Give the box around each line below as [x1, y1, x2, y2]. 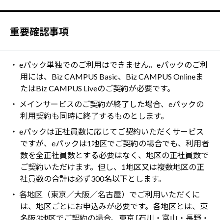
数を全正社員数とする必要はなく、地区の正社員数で [20, 150, 209, 160]
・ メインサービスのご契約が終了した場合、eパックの [10, 99, 204, 109]
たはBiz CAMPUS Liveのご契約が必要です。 [20, 83, 175, 93]
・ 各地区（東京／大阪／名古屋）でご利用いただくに [10, 190, 200, 199]
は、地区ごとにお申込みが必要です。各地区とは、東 [20, 201, 208, 211]
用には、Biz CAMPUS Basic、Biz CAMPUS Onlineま [20, 72, 203, 82]
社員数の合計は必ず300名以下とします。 [20, 174, 166, 184]
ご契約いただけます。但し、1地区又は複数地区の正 [20, 162, 204, 172]
